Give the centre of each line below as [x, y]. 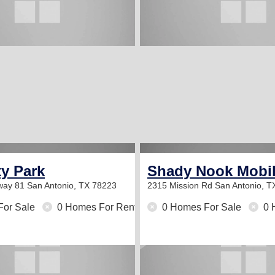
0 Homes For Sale [202, 207]
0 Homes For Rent [96, 207]
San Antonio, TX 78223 [72, 185]
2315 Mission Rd [181, 185]
